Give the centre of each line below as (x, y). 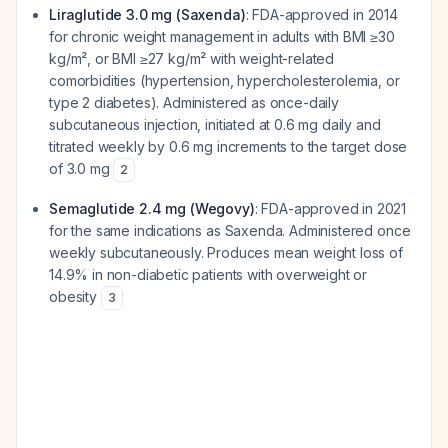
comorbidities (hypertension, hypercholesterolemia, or (224, 80)
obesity (75, 296)
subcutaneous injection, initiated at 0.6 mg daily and (215, 124)
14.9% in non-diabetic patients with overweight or (208, 274)
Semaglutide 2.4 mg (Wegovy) (152, 208)
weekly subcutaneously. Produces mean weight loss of (226, 252)
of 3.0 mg (81, 168)
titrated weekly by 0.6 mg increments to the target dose (228, 146)
